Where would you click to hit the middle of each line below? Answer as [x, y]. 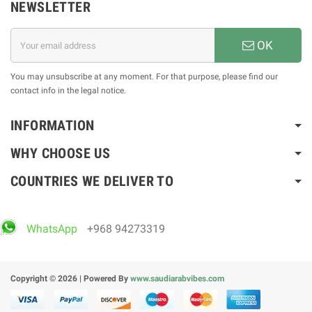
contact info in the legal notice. [68, 91]
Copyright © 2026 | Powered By [70, 279]
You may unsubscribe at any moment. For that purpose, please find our [144, 77]
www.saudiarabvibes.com [177, 279]
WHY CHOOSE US [61, 154]
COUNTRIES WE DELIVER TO [92, 181]
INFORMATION [53, 126]
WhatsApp [52, 229]
